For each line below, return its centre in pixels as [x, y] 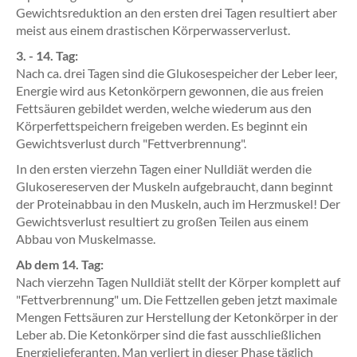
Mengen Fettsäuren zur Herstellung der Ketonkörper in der [177, 317]
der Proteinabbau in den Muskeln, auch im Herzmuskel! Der [178, 204]
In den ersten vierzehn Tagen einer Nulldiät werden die [164, 169]
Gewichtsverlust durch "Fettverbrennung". [131, 143]
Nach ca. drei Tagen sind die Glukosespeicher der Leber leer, [177, 73]
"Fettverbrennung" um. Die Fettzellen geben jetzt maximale [177, 299]
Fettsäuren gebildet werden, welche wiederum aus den [164, 108]
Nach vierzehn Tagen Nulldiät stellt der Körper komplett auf [178, 282]
